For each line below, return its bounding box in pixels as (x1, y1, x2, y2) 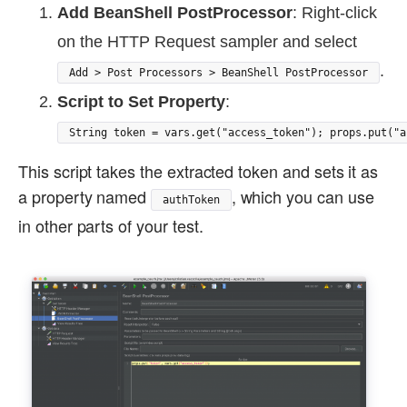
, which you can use (231, 184, 374, 209)
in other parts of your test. (18, 213, 203, 238)
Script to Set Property (57, 93, 225, 112)
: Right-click (293, 4, 377, 23)
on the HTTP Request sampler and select (57, 33, 357, 52)
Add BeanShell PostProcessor (57, 4, 293, 23)
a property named (18, 184, 152, 209)
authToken (163, 194, 220, 207)
